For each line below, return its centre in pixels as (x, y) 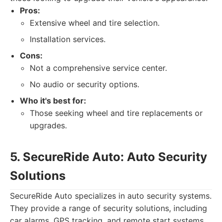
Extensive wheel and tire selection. (95, 23)
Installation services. (68, 39)
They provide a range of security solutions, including (109, 208)
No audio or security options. (84, 84)
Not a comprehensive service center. (98, 68)
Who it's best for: (53, 101)
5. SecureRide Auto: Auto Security (109, 157)
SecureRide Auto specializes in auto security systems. (111, 196)
